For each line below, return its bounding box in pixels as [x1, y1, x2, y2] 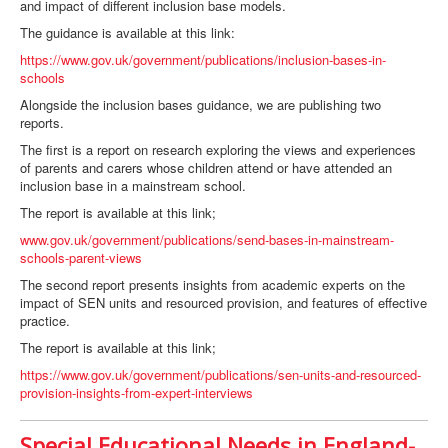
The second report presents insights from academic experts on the [20, 275, 405, 295]
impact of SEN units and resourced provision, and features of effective [20, 293, 427, 313]
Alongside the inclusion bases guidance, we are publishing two [20, 95, 381, 115]
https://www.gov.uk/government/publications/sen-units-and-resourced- [20, 365, 421, 385]
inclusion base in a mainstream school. [20, 176, 246, 196]
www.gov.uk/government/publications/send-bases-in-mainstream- [20, 230, 394, 250]
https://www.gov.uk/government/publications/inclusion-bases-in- [20, 50, 386, 70]
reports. [20, 113, 64, 133]
